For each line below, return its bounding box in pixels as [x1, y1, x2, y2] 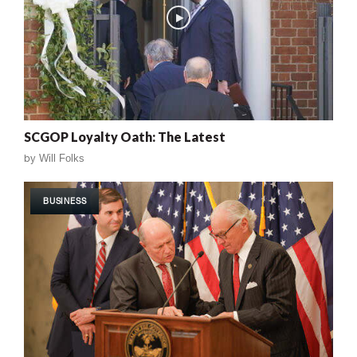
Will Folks [39, 151, 84, 164]
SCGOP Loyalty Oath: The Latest [24, 128, 226, 144]
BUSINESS [43, 195, 87, 206]
